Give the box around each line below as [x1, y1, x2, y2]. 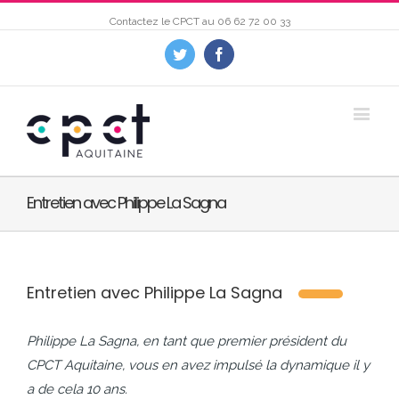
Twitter [186, 46, 226, 61]
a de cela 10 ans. [27, 381, 127, 397]
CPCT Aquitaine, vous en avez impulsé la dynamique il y [27, 357, 370, 373]
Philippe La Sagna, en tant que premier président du [27, 333, 346, 349]
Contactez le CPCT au [109, 15, 217, 28]
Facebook [225, 46, 281, 61]
